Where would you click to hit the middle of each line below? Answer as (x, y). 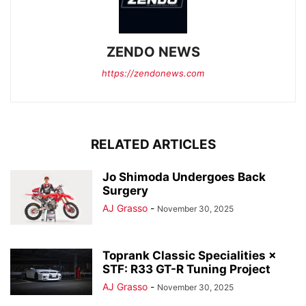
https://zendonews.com (153, 73)
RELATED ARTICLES (153, 145)
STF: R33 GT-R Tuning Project (186, 269)
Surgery (125, 191)
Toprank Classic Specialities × (190, 256)
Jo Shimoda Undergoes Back (184, 177)
